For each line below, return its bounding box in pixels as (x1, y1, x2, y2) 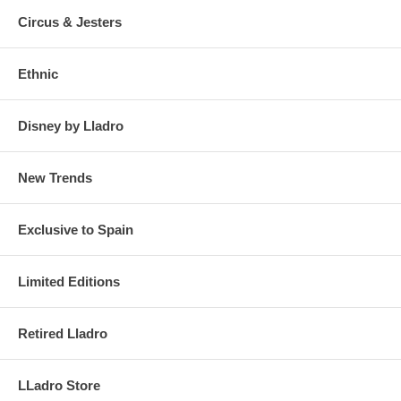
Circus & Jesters (18, 14, 122, 30)
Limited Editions (18, 274, 120, 290)
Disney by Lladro (18, 118, 124, 134)
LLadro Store (18, 378, 100, 394)
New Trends (18, 170, 92, 186)
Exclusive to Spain (18, 222, 133, 238)
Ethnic (18, 66, 58, 82)
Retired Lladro (18, 326, 107, 342)
